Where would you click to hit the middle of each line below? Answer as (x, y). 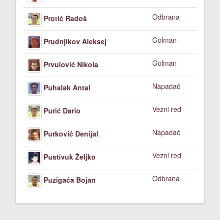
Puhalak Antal (67, 87)
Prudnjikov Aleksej (75, 41)
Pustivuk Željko (70, 156)
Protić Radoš (65, 18)
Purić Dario (62, 110)
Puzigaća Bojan (70, 179)
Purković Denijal (71, 133)
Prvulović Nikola (71, 64)
